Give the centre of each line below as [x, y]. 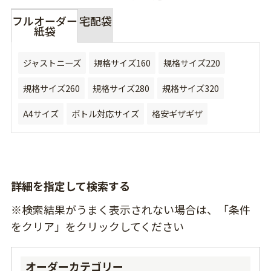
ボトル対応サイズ [105, 114]
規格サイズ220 [191, 63]
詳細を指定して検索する [70, 186]
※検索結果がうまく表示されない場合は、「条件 [130, 210]
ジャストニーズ [52, 63]
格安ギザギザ [177, 114]
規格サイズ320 [190, 88]
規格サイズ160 [122, 63]
